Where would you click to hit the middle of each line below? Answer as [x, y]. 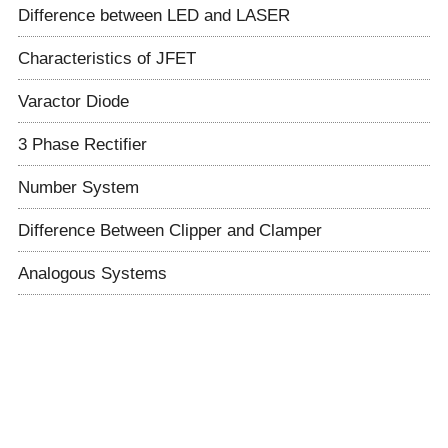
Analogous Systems [92, 273]
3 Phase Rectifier [82, 144]
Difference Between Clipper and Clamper [169, 230]
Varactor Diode [73, 101]
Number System [78, 187]
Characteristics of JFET [106, 58]
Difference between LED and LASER [153, 15]
